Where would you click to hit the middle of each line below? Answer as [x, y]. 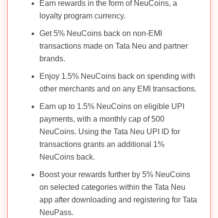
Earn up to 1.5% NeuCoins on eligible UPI [112, 106]
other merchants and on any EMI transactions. [118, 89]
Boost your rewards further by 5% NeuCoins [115, 174]
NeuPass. [56, 212]
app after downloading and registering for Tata [118, 200]
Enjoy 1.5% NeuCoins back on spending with [117, 76]
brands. [52, 58]
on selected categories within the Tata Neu [112, 187]
